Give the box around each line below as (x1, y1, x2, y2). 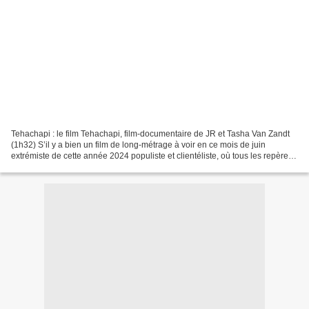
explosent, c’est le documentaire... (11, 161, 138, 172)
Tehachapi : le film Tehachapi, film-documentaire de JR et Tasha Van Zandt (11, 128, 290, 139)
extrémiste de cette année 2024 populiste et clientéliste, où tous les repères (11, 150, 292, 161)
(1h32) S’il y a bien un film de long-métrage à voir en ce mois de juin (11, 139, 266, 150)
